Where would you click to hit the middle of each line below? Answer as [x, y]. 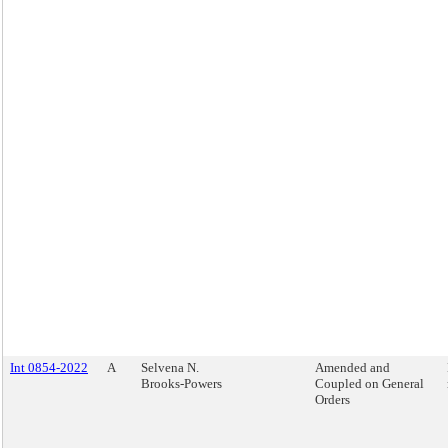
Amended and [352, 367]
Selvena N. [170, 367]
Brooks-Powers [181, 383]
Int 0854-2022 [49, 367]
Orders [332, 399]
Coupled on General [369, 383]
